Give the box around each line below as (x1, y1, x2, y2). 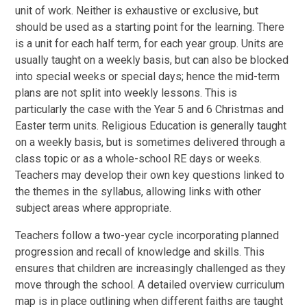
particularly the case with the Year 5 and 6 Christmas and (15, 102, 284, 116)
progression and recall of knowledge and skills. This (15, 245, 265, 258)
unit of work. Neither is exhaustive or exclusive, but (15, 3, 259, 17)
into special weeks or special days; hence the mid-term (15, 69, 280, 83)
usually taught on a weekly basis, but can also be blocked (15, 53, 289, 66)
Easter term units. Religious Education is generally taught (15, 119, 287, 132)
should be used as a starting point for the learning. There (15, 20, 285, 34)
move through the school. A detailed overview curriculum (15, 278, 285, 291)
